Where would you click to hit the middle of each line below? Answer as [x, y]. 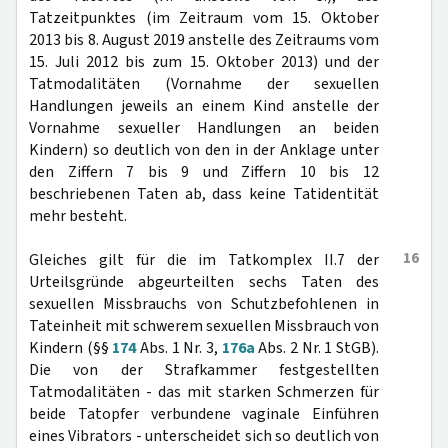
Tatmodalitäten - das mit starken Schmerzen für [204, 392]
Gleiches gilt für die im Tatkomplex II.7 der [204, 260]
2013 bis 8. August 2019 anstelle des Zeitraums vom [204, 40]
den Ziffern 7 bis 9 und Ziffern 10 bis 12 [204, 172]
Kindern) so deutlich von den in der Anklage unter [204, 150]
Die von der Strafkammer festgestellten [204, 370]
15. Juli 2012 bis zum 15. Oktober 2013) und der [204, 62]
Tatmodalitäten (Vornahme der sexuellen [204, 84]
